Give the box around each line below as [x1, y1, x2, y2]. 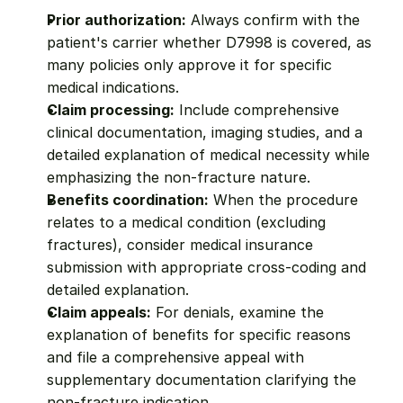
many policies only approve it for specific [47, 56, 332, 74]
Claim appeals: [47, 303, 151, 321]
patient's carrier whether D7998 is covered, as [47, 33, 372, 51]
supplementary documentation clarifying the [47, 371, 356, 389]
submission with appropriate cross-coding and [47, 258, 366, 276]
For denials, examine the [151, 303, 324, 321]
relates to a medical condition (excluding [47, 213, 326, 231]
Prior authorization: [47, 11, 186, 29]
